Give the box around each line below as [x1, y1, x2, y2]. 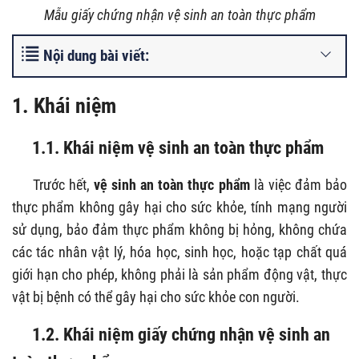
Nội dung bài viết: [43, 46, 149, 65]
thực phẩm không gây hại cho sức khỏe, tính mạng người [12, 198, 347, 216]
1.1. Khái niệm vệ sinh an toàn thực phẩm [12, 136, 324, 158]
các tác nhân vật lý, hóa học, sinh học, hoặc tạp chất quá [12, 243, 347, 260]
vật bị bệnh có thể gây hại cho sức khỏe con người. [12, 288, 300, 305]
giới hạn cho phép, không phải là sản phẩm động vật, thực [12, 265, 347, 283]
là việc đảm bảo [249, 175, 347, 193]
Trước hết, [32, 175, 94, 193]
